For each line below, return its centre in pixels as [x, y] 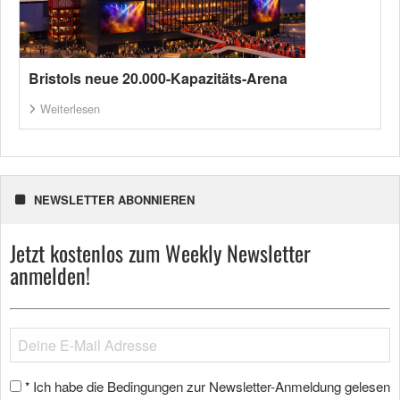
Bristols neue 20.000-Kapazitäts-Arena [158, 79]
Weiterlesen [70, 109]
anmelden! [50, 275]
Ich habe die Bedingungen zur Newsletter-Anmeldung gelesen [212, 387]
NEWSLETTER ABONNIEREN [114, 200]
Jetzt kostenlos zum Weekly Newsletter [160, 253]
